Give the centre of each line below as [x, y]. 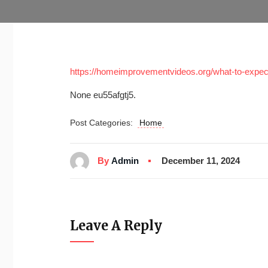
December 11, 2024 [201, 161]
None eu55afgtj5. [103, 95]
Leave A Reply [116, 225]
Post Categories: [104, 123]
